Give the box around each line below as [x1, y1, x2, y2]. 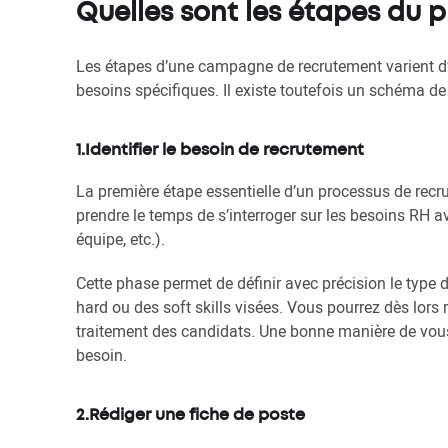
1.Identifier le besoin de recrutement [76, 143, 364, 158]
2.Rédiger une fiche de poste [76, 408, 305, 423]
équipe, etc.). [76, 228, 165, 250]
